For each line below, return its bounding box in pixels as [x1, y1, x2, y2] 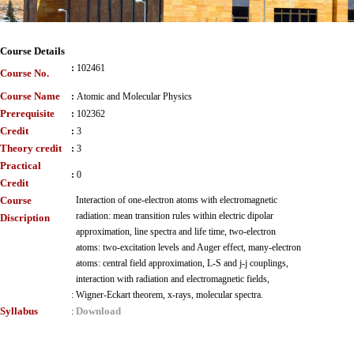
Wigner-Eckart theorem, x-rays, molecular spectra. [76, 289, 263, 300]
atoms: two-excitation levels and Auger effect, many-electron [76, 242, 301, 253]
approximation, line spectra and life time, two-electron [76, 226, 276, 237]
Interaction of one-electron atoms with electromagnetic [76, 194, 277, 205]
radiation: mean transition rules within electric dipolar [76, 210, 273, 221]
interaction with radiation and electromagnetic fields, [76, 273, 269, 284]
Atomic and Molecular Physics [77, 91, 192, 102]
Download [76, 305, 121, 317]
